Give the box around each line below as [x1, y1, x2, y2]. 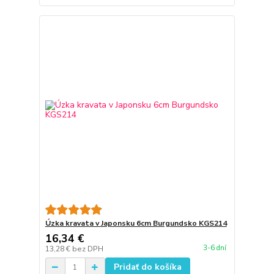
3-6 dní [202, 243, 226, 253]
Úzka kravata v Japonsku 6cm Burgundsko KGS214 [45, 218, 227, 229]
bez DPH [72, 244, 103, 254]
